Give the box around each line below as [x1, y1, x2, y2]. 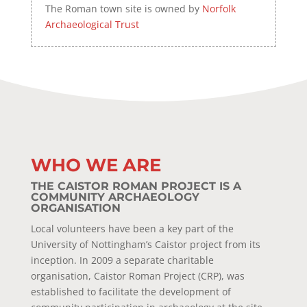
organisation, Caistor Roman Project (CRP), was [30, 269, 245, 282]
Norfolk [201, 1, 236, 15]
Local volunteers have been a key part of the [30, 221, 234, 235]
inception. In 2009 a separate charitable [30, 253, 214, 267]
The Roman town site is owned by [45, 1, 202, 15]
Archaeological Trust [45, 17, 139, 31]
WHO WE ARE [30, 153, 161, 176]
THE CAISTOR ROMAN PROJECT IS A [30, 179, 241, 193]
